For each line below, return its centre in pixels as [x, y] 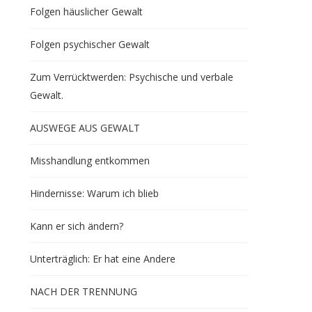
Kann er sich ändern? [76, 226]
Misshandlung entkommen [89, 161]
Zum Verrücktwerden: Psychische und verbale [131, 77]
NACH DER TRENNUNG [83, 291]
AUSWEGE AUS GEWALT [85, 128]
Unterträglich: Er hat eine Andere [102, 259]
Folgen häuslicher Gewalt [86, 11]
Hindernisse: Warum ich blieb [94, 193]
